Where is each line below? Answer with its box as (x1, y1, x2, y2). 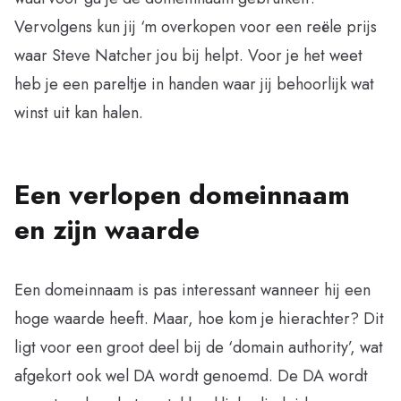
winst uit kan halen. (14, 100, 143, 124)
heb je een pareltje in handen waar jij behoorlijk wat (14, 72, 374, 96)
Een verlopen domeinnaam (14, 175, 350, 214)
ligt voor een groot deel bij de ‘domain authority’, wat (14, 335, 383, 359)
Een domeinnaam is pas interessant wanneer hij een (14, 277, 371, 302)
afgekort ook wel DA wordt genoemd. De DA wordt (14, 363, 368, 388)
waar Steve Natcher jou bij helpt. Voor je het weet (14, 43, 363, 67)
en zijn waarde (14, 209, 200, 249)
